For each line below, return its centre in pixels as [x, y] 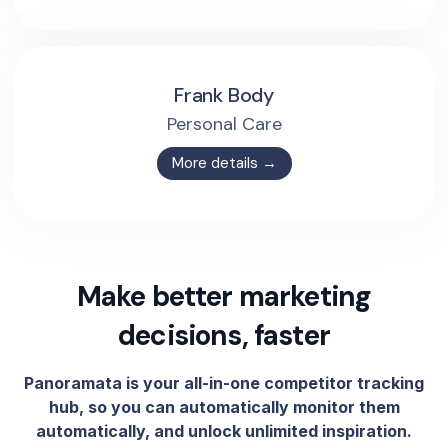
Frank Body [224, 94]
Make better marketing [224, 296]
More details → [224, 162]
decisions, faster [224, 335]
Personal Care [224, 123]
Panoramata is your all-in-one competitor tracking [224, 382]
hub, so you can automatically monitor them [224, 406]
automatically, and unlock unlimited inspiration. [224, 430]
